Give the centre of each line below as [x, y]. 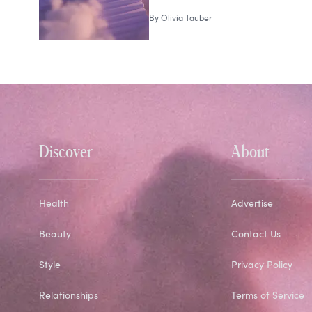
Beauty [55, 234]
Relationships [69, 295]
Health [54, 203]
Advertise [252, 203]
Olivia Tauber [186, 18]
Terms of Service [267, 295]
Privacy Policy [262, 265]
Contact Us [256, 234]
